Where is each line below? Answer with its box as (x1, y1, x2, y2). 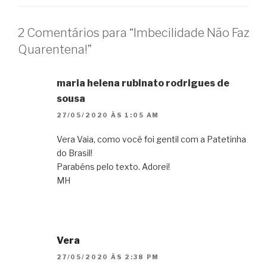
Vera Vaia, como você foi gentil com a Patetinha (57, 133, 246, 144)
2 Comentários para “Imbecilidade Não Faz (18, 25, 249, 40)
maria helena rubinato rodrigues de (57, 77, 229, 89)
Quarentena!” (18, 42, 92, 57)
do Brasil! (57, 147, 92, 158)
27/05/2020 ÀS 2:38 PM (57, 253, 160, 261)
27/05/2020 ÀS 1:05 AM (57, 111, 160, 119)
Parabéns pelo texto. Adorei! (57, 161, 170, 172)
